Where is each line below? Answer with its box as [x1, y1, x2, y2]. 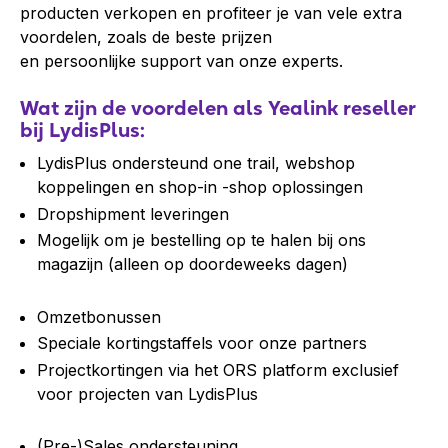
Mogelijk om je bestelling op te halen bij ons [37, 229, 366, 250]
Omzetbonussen [37, 306, 161, 327]
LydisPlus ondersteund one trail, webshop [37, 153, 355, 174]
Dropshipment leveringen [37, 203, 229, 224]
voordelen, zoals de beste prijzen [20, 27, 272, 48]
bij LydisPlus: [20, 118, 145, 143]
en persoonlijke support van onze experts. [20, 51, 348, 72]
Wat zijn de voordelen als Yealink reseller [20, 96, 416, 121]
